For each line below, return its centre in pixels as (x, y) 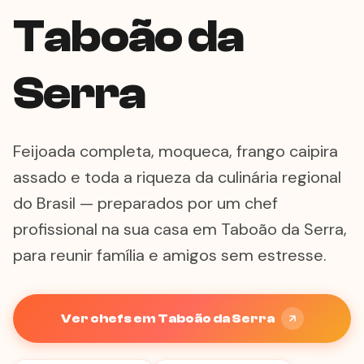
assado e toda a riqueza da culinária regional (177, 177)
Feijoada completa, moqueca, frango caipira (175, 151)
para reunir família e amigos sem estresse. (170, 255)
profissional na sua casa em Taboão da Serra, (180, 229)
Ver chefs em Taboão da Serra (167, 318)
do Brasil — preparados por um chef (145, 203)
